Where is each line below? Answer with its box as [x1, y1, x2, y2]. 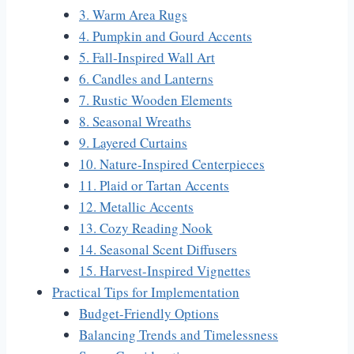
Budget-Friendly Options [79, 304, 219, 323]
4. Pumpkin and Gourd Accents [79, 27, 252, 46]
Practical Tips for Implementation [52, 283, 239, 302]
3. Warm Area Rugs [79, 6, 187, 24]
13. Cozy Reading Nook [79, 219, 213, 238]
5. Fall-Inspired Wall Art [79, 48, 215, 67]
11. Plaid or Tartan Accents [79, 176, 229, 195]
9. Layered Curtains [79, 134, 187, 153]
